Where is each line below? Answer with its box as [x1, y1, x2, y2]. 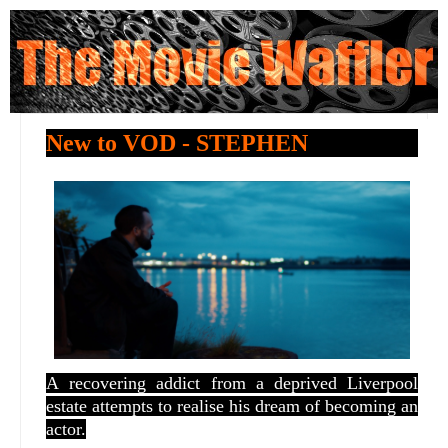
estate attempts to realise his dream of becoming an [46, 396, 419, 417]
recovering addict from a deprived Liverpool [69, 373, 419, 394]
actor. [46, 419, 86, 440]
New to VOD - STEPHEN [46, 129, 308, 157]
